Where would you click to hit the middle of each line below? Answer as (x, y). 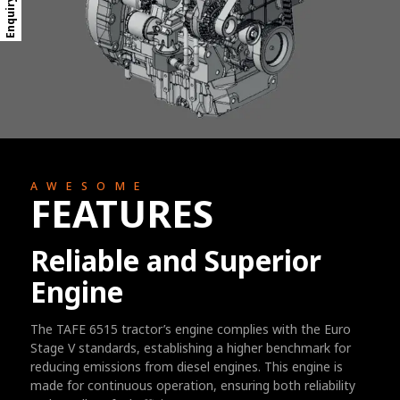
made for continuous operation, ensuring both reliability (192, 385)
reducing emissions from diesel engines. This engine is (186, 367)
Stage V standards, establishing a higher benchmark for (190, 348)
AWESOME (89, 186)
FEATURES (121, 213)
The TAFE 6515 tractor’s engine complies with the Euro (190, 329)
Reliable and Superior (175, 260)
